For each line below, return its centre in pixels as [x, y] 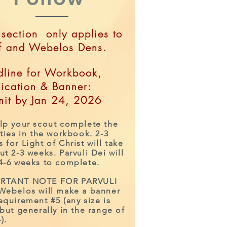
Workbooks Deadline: [68, 165]
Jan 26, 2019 [47, 177]
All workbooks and [61, 190]
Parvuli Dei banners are [69, 202]
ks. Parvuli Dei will [84, 153]
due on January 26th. [65, 214]
